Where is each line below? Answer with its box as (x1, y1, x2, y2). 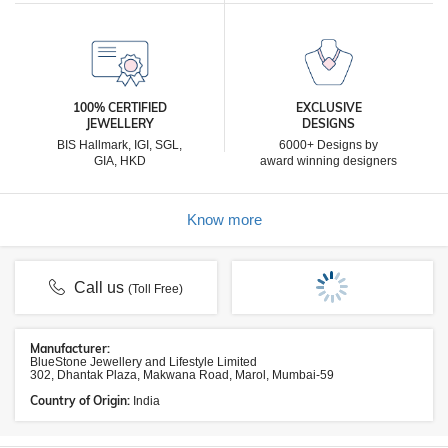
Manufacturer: (30, 341, 110, 356)
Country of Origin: (30, 393, 133, 408)
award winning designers (260, 154, 397, 168)
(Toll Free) (128, 282, 184, 296)
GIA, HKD (93, 154, 146, 168)
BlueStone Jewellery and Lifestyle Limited (30, 355, 257, 369)
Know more (186, 211, 262, 228)
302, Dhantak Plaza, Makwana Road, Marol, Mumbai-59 (30, 368, 334, 382)
